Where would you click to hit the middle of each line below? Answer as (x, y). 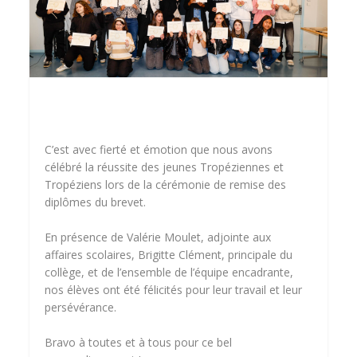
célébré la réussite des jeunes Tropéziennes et (165, 167)
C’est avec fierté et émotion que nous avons (159, 149)
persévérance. (81, 307)
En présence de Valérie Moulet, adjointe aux (158, 237)
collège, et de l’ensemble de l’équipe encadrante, (169, 272)
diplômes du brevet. (96, 202)
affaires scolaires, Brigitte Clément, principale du (169, 254)
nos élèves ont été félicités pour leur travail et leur (174, 289)
